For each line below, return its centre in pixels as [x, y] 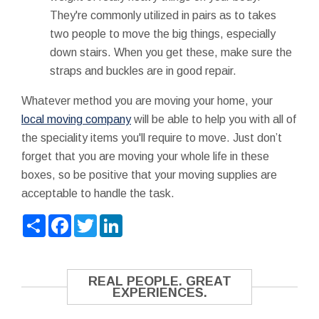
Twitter [115, 219]
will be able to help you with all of [214, 119]
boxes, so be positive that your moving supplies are [149, 174]
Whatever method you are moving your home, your [147, 100]
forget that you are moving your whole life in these [145, 156]
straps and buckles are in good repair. [143, 70]
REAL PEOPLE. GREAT [159, 281]
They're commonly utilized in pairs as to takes [163, 15]
